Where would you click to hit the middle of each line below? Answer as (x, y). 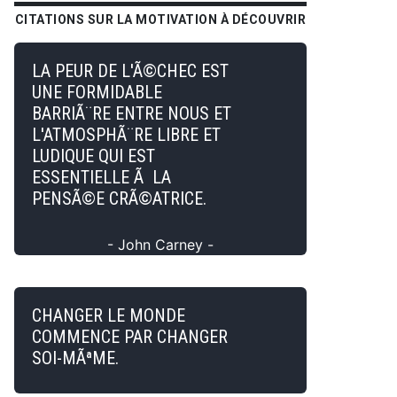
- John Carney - (160, 245)
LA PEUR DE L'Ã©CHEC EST (130, 71)
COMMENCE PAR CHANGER (130, 337)
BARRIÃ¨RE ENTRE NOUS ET (132, 113)
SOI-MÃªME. (75, 358)
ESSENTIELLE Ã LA (101, 177)
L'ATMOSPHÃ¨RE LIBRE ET (126, 135)
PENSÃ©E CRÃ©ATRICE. (119, 198)
